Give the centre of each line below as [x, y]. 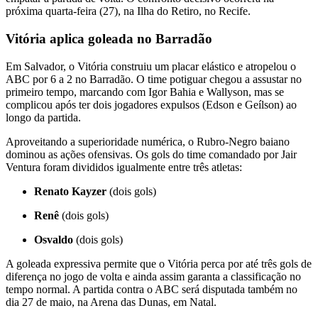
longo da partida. [43, 117]
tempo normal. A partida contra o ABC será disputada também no [152, 289]
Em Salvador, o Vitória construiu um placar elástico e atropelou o [151, 66]
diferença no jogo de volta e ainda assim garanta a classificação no [153, 276]
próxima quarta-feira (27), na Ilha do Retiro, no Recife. [128, 11]
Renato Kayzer [70, 191]
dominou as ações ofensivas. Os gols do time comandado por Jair [151, 154]
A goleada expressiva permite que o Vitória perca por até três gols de [159, 263]
